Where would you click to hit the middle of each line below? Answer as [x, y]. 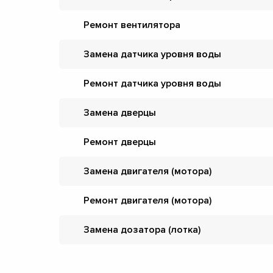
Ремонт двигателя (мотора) [147, 200]
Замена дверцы [120, 113]
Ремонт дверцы [120, 142]
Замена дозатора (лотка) [142, 230]
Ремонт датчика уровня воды [152, 83]
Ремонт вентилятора [132, 25]
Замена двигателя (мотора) [147, 171]
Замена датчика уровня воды [152, 54]
